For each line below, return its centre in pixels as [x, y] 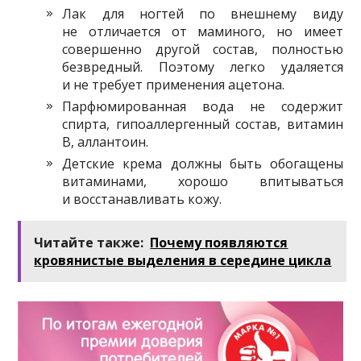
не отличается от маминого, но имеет [203, 32]
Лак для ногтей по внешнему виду [203, 14]
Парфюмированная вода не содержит [203, 107]
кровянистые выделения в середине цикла [183, 261]
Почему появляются [219, 243]
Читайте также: [89, 243]
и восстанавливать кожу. [142, 199]
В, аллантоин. [106, 142]
